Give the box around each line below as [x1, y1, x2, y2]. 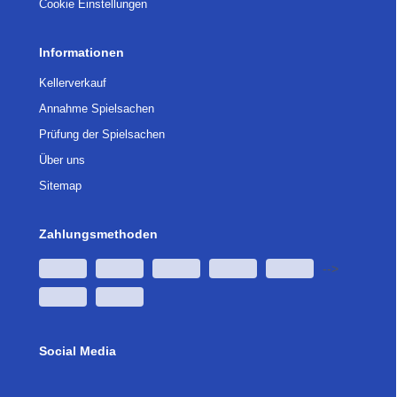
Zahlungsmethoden [39, 226, 158, 241]
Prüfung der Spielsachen [39, 127, 165, 141]
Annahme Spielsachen [39, 101, 154, 115]
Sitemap [39, 178, 82, 192]
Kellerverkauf [39, 75, 106, 90]
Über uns [39, 152, 85, 167]
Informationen [39, 44, 124, 59]
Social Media [39, 343, 116, 358]
